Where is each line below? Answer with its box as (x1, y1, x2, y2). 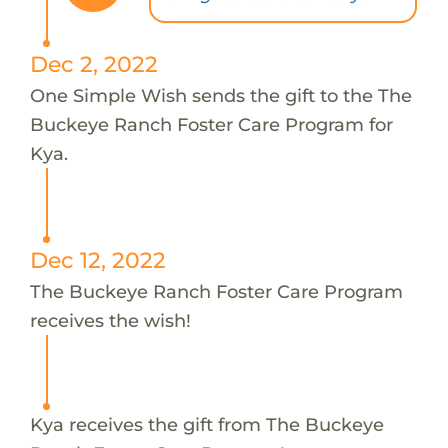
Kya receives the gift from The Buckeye (29, 412, 384, 436)
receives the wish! (29, 308, 191, 332)
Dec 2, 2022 (29, 50, 158, 77)
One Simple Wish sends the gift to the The (29, 83, 412, 107)
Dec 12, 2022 (29, 246, 166, 273)
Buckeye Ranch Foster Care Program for (29, 112, 393, 136)
